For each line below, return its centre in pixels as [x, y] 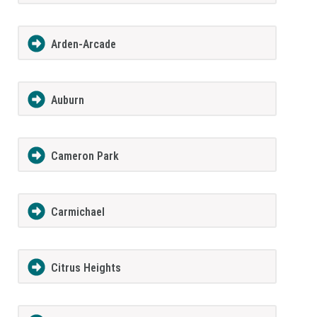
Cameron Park [85, 156]
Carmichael [77, 212]
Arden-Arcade [83, 44]
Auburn [67, 100]
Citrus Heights [86, 267]
